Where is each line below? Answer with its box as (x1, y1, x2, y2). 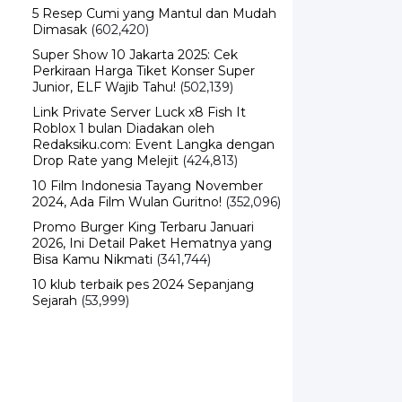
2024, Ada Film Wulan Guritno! (32, 194, 222, 210)
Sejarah (32, 293, 77, 309)
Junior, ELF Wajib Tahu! (32, 79, 176, 95)
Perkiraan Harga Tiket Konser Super (32, 63, 255, 79)
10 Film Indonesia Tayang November (32, 178, 263, 194)
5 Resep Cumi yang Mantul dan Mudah (32, 5, 276, 22)
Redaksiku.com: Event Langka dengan (32, 136, 275, 153)
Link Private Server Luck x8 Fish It (32, 104, 246, 120)
